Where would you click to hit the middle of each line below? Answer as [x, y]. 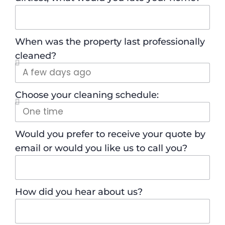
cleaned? [36, 55]
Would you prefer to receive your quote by [110, 134]
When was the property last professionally [110, 41]
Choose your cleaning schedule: [87, 95]
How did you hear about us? [79, 192]
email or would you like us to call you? [101, 148]
